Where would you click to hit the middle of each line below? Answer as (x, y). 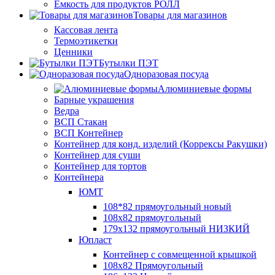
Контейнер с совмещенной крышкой (180, 254)
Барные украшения (94, 100)
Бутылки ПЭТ (129, 63)
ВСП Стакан (81, 122)
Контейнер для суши (97, 155)
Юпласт (95, 240)
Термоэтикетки (86, 41)
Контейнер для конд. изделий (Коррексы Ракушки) (161, 144)
